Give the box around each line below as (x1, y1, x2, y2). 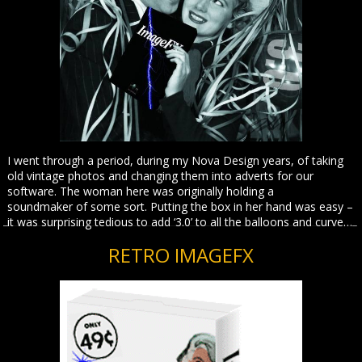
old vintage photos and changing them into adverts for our (7, 168, 314, 184)
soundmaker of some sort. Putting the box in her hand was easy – (7, 199, 354, 215)
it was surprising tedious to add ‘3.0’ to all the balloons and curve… (7, 214, 353, 230)
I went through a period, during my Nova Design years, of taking (7, 153, 344, 169)
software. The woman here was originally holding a (7, 183, 275, 200)
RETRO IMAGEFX (108, 242, 254, 269)
